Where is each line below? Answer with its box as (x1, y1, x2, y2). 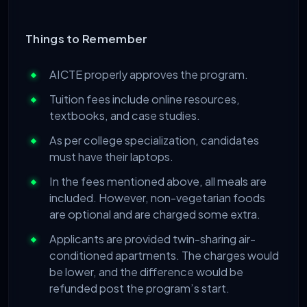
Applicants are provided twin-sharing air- (49, 232, 256, 247)
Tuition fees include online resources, (49, 92, 240, 107)
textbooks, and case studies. (49, 108, 200, 123)
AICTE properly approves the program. (49, 67, 248, 82)
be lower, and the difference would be (49, 265, 243, 280)
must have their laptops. (49, 149, 173, 164)
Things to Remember (25, 31, 150, 46)
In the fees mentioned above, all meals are (49, 174, 267, 189)
